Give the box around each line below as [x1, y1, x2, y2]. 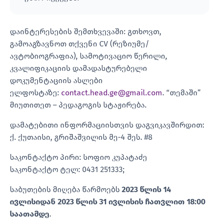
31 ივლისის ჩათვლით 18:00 [99, 197, 205, 206]
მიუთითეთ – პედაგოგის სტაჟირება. [10, 100, 147, 109]
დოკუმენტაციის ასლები [10, 75, 103, 85]
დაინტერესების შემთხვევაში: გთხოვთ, [10, 26, 161, 36]
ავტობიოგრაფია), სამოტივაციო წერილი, [10, 51, 167, 61]
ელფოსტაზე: [10, 88, 61, 97]
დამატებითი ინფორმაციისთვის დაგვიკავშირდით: [10, 120, 204, 130]
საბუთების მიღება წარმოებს [10, 184, 122, 194]
